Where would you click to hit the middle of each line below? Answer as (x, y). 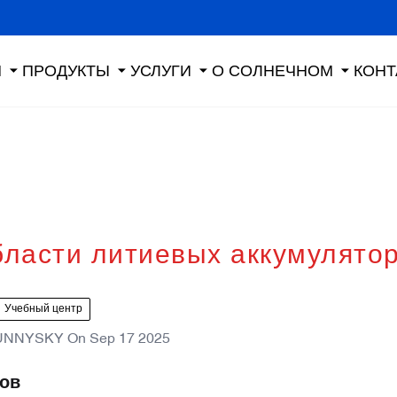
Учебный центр (43, 309)
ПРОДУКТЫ (66, 71)
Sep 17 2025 (130, 339)
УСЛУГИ (161, 71)
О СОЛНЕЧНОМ (272, 71)
